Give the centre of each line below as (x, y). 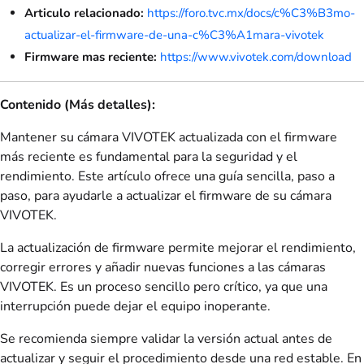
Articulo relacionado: (84, 13)
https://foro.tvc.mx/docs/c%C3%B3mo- (251, 13)
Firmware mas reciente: (91, 57)
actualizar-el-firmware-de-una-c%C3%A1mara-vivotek (174, 35)
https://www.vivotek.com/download (256, 57)
